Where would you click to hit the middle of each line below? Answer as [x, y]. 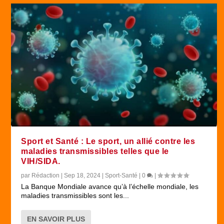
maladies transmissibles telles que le [95, 151]
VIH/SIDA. [41, 161]
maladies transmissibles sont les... [75, 196]
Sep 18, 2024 [82, 176]
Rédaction [46, 176]
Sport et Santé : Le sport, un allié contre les [108, 141]
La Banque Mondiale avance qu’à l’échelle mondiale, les [110, 187]
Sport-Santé [121, 176]
